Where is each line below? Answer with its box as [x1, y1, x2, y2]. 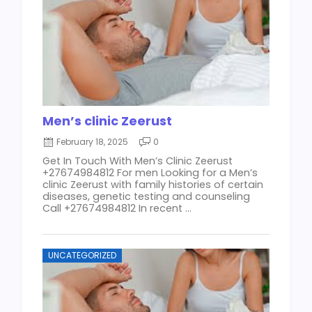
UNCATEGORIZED [48, 249, 116, 262]
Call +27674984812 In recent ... [42, 201, 192, 216]
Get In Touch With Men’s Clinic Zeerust [42, 154, 233, 169]
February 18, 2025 [56, 136, 128, 148]
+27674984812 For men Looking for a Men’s [42, 166, 258, 180]
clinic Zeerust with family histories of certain [42, 178, 263, 192]
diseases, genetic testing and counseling [42, 189, 250, 204]
